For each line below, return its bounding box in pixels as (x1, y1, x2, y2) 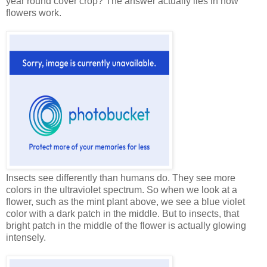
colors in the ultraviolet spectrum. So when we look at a (6, 184, 237, 195)
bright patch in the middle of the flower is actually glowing (6, 220, 246, 231)
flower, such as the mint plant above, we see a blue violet (6, 196, 245, 207)
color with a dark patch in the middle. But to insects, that (6, 208, 239, 219)
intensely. (6, 232, 46, 243)
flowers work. (6, 7, 61, 18)
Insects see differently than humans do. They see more (6, 172, 235, 183)
